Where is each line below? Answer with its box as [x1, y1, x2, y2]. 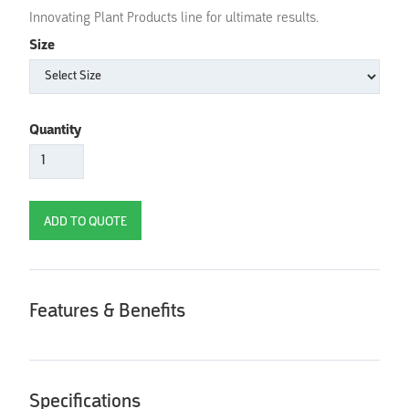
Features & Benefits [29, 300, 185, 321]
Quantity [29, 122, 81, 138]
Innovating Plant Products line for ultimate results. [29, 10, 319, 26]
